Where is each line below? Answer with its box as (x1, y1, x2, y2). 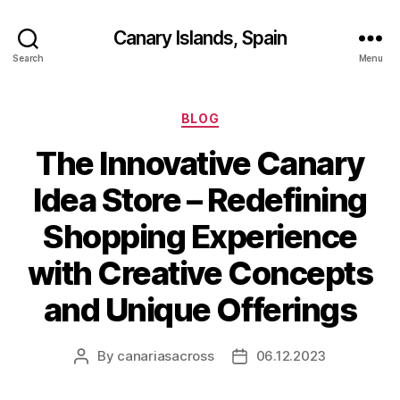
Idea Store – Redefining (33, 179, 367, 220)
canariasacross (117, 346, 214, 364)
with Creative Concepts (27, 253, 373, 293)
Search (12, 52, 44, 63)
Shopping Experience (43, 216, 357, 256)
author (79, 367, 122, 385)
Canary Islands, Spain (112, 26, 287, 49)
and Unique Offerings (43, 289, 357, 329)
